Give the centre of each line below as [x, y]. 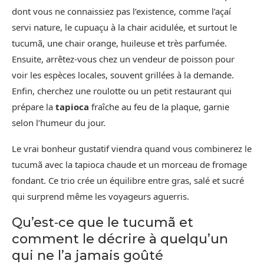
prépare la [34, 106]
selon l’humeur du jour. [59, 122]
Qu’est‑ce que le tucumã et [103, 222]
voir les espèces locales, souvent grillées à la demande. [123, 75]
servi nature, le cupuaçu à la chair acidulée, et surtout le [124, 27]
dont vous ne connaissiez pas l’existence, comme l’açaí [121, 11]
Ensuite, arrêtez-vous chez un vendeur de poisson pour [123, 59]
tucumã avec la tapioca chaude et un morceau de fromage [129, 164]
